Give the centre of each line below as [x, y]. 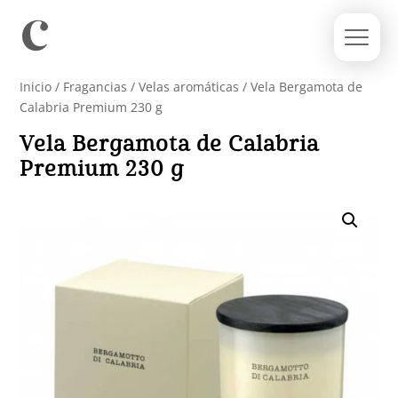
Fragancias [96, 87]
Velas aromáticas [189, 87]
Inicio [36, 87]
